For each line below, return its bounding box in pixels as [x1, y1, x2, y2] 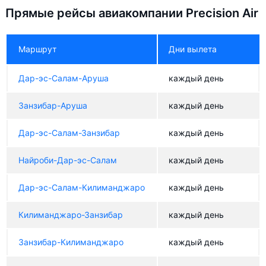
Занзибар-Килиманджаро [18, 237, 123, 247]
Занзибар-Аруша [18, 100, 87, 110]
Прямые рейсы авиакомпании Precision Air [5, 6, 258, 20]
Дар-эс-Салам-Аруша [18, 73, 109, 83]
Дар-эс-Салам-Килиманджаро [18, 182, 145, 192]
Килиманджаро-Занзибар [18, 210, 123, 220]
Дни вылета [169, 44, 217, 54]
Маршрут [18, 44, 56, 54]
